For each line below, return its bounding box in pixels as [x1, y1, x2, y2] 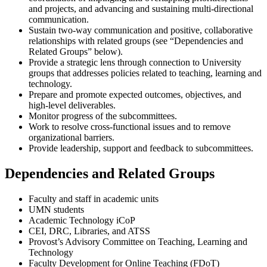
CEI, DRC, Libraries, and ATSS [29, 225, 150, 236]
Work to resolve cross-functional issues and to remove [29, 121, 231, 132]
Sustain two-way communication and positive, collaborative [29, 24, 253, 35]
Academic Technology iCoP [29, 215, 135, 225]
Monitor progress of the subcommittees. [29, 110, 177, 121]
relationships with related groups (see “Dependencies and [29, 35, 243, 46]
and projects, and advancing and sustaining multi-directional [29, 3, 253, 14]
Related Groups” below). [29, 46, 123, 57]
